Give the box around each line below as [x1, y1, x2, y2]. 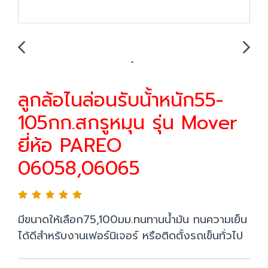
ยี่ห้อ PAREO [18, 131, 122, 160]
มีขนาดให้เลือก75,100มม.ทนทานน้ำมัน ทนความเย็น [18, 211, 247, 228]
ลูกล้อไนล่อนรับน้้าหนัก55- [18, 86, 223, 115]
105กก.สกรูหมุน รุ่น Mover [18, 108, 237, 138]
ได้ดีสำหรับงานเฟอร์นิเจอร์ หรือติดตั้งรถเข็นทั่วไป [18, 227, 243, 244]
